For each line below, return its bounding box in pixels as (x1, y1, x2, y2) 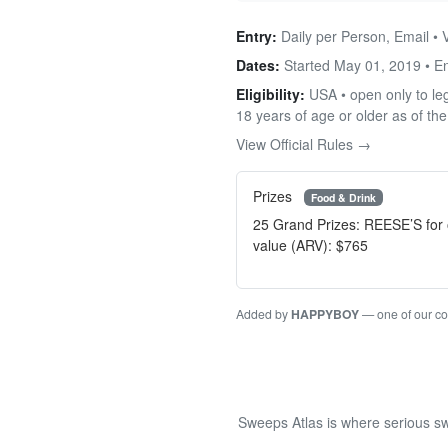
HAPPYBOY (291, 305, 359, 324)
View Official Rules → (236, 133, 371, 154)
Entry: (236, 25, 277, 46)
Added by (236, 305, 291, 323)
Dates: (236, 54, 280, 75)
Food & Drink (310, 189, 376, 205)
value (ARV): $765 (253, 235, 368, 256)
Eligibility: (236, 83, 305, 104)
